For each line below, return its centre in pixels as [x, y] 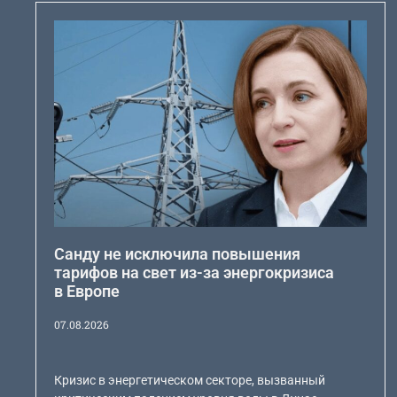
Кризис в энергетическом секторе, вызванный [190, 380]
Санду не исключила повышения [178, 254]
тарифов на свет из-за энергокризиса [195, 272]
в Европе [87, 291]
